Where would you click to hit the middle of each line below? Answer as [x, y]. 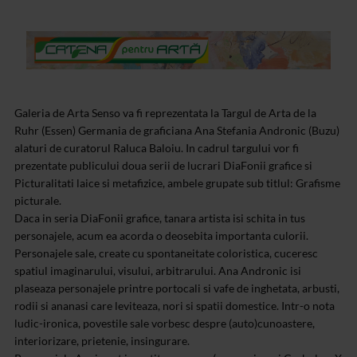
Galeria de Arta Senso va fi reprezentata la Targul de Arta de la [165, 112]
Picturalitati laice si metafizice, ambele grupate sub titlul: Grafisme [177, 182]
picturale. [38, 200]
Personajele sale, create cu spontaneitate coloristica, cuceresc [166, 253]
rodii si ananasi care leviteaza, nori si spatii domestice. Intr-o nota [175, 305]
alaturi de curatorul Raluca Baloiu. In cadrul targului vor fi [157, 147]
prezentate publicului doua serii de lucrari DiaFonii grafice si [163, 165]
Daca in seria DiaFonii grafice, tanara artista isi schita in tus [160, 218]
